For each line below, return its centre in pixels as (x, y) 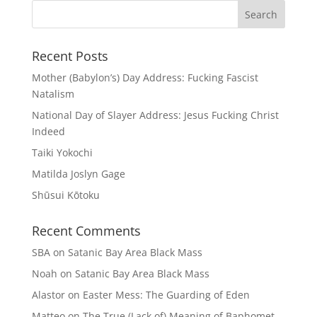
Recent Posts (70, 56)
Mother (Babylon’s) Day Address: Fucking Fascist (145, 78)
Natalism (53, 94)
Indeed (48, 132)
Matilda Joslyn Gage (78, 174)
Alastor (48, 295)
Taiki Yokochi (62, 153)
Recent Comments (86, 231)
